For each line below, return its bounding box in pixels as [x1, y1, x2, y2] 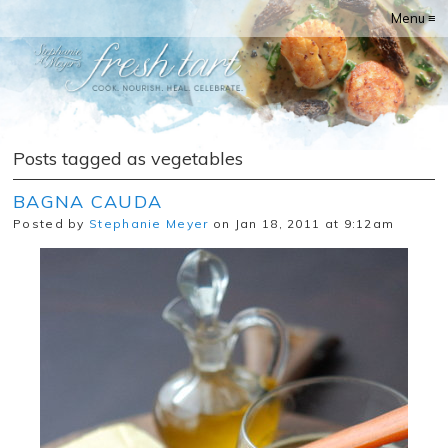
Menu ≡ [391, 10, 436, 26]
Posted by [13, 216, 90, 231]
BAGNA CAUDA [13, 190, 163, 213]
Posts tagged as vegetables [13, 147, 243, 170]
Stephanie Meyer [89, 216, 209, 231]
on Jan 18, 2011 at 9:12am [208, 216, 395, 231]
